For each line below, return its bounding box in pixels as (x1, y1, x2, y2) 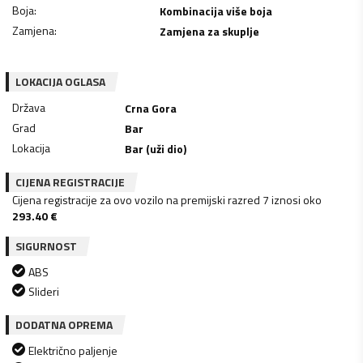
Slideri (28, 282, 59, 300)
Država (12, 98, 45, 116)
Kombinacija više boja (159, 2, 272, 19)
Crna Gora (125, 99, 177, 117)
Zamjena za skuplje (159, 22, 259, 40)
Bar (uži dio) (125, 139, 187, 157)
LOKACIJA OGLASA (15, 72, 105, 90)
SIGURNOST (15, 237, 77, 254)
